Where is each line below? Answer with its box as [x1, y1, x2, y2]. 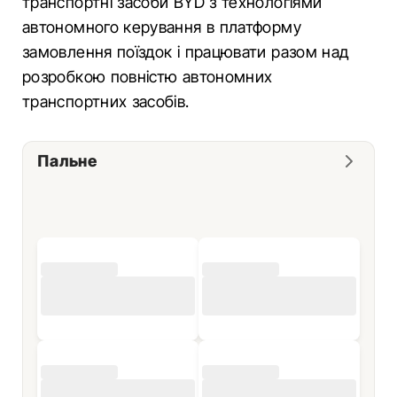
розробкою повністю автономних [22, 67, 273, 86]
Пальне [37, 152, 97, 170]
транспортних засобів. [22, 92, 190, 111]
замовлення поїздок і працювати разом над [22, 43, 349, 61]
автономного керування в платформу [22, 18, 301, 36]
